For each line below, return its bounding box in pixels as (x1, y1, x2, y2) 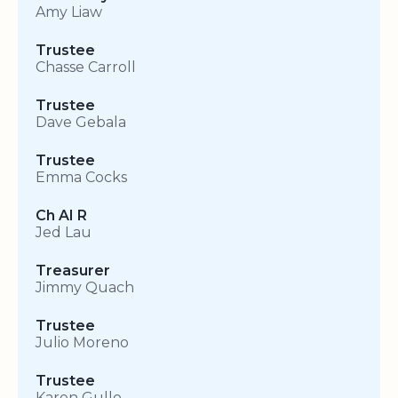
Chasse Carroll (36, 59, 136, 76)
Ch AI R (36, 207, 87, 225)
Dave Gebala (36, 114, 126, 131)
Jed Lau (36, 224, 92, 242)
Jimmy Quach (36, 279, 134, 297)
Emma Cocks (36, 169, 127, 187)
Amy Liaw (36, 4, 102, 21)
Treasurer (36, 262, 110, 280)
